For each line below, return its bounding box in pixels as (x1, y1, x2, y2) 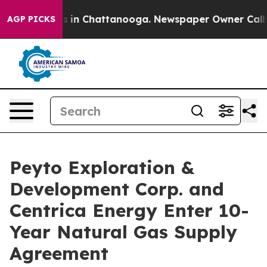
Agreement (10, 242, 108, 265)
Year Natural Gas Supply (10, 221, 237, 243)
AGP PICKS (7, 14, 55, 24)
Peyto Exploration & (10, 156, 194, 179)
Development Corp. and (10, 178, 224, 200)
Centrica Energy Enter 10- (10, 199, 249, 222)
